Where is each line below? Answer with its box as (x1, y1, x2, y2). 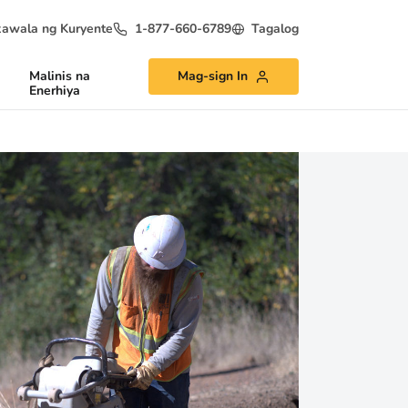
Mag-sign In (178, 67, 248, 85)
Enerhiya (28, 82, 80, 99)
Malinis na (28, 67, 90, 85)
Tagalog (251, 19, 299, 37)
